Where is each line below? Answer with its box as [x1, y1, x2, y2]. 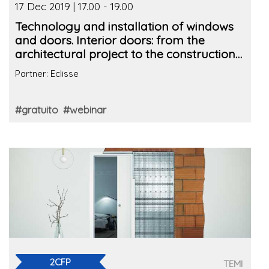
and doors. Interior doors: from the [15, 32, 205, 47]
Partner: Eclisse [15, 67, 79, 79]
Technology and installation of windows [15, 18, 234, 34]
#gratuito [15, 103, 58, 116]
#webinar [63, 103, 106, 116]
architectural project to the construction [15, 46, 235, 61]
